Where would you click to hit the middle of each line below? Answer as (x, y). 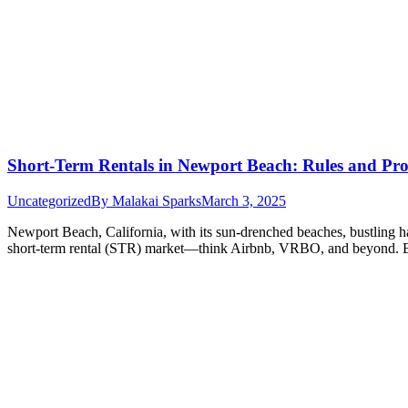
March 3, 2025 (244, 200)
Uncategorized (49, 200)
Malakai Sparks (157, 200)
